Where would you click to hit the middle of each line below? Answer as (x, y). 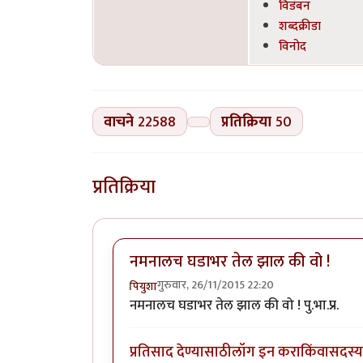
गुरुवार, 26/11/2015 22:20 (216, 284)
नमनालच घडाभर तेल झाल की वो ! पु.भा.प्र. (234, 305)
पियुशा (143, 286)
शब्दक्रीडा (300, 26)
